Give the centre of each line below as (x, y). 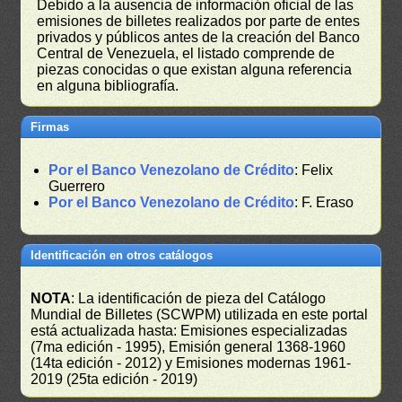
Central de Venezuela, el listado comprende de (186, 53)
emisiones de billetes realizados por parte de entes (199, 21)
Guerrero (77, 186)
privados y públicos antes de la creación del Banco (199, 37)
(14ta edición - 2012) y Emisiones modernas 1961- (191, 363)
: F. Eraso (324, 202)
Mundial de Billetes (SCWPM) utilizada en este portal (200, 314)
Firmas (50, 127)
